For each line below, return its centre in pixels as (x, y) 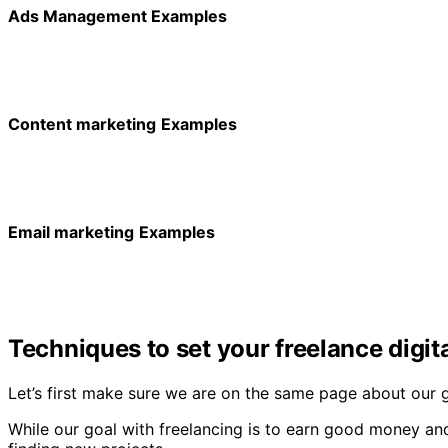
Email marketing (71, 231)
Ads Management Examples (117, 15)
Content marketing (82, 123)
